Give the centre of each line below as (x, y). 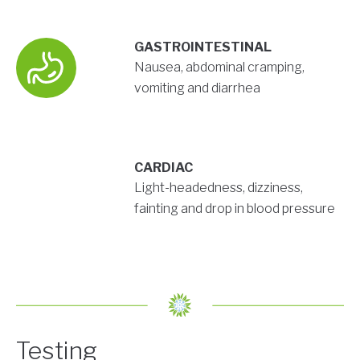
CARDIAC (163, 168)
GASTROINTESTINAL (202, 47)
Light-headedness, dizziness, (218, 188)
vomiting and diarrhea (197, 88)
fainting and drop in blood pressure (234, 209)
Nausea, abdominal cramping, (219, 67)
